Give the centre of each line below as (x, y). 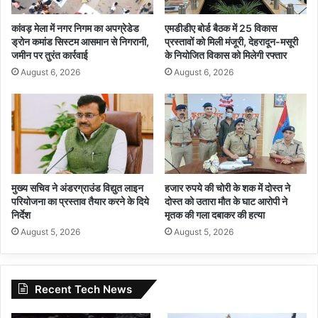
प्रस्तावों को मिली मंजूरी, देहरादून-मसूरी (231, 42)
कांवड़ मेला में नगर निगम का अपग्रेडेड (75, 28)
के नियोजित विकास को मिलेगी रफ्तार (226, 55)
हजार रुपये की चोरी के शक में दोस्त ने (227, 188)
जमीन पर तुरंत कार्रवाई (50, 55)
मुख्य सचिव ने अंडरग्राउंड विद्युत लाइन (77, 188)
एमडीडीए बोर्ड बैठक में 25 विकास (221, 28)
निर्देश (21, 215)
